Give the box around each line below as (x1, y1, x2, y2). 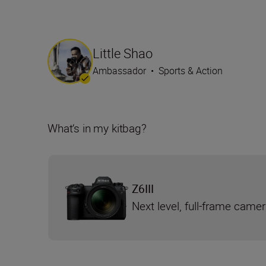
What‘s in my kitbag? (47, 121, 147, 137)
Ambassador (93, 64, 146, 78)
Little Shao (93, 45, 153, 62)
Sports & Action (159, 64, 223, 78)
